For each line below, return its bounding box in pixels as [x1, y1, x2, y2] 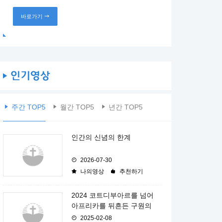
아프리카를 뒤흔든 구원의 [71, 202, 152, 210]
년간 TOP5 [109, 103, 143, 111]
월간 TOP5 [60, 103, 94, 111]
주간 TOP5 [11, 103, 46, 111]
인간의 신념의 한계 [71, 133, 131, 142]
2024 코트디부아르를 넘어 [71, 191, 154, 200]
